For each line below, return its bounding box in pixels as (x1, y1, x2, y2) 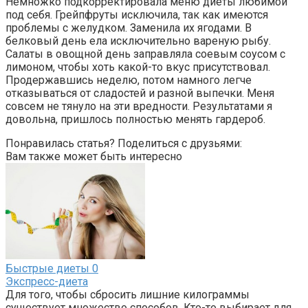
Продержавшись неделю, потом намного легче (5, 73, 252, 87)
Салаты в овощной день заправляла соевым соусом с (5, 47, 285, 60)
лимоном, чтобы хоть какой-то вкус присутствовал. (5, 60, 270, 74)
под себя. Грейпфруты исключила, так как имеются (5, 8, 268, 21)
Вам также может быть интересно (5, 149, 182, 163)
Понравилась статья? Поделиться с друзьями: (5, 136, 242, 150)
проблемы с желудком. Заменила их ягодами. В (5, 21, 252, 34)
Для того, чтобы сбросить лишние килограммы (5, 287, 250, 301)
